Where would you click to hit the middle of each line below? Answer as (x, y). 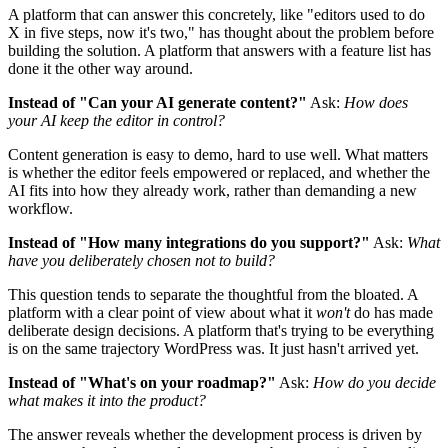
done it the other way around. (100, 69)
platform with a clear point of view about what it (162, 313)
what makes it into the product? (107, 401)
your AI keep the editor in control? (116, 121)
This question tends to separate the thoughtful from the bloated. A (213, 295)
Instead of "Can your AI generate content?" (157, 103)
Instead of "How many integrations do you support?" (189, 243)
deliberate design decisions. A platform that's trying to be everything (221, 331)
